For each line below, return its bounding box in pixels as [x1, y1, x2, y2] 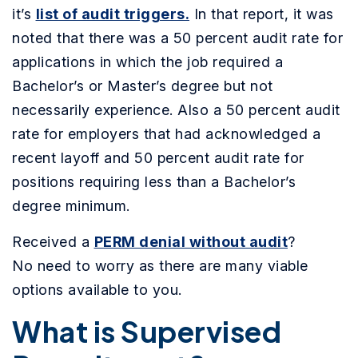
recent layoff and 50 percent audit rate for [12, 149, 304, 167]
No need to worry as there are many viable [12, 257, 308, 275]
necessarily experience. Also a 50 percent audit [12, 101, 340, 119]
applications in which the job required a [12, 54, 283, 71]
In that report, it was [189, 6, 334, 23]
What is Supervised [12, 313, 281, 350]
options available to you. [12, 281, 182, 299]
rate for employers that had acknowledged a [12, 125, 320, 143]
